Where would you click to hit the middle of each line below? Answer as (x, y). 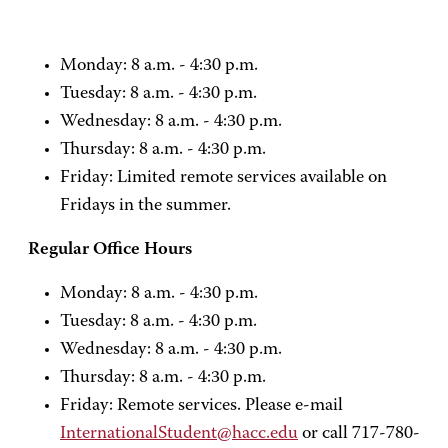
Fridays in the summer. (145, 206)
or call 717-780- (359, 434)
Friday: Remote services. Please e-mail (201, 406)
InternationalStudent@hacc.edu (179, 434)
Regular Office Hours (110, 250)
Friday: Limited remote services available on (223, 178)
